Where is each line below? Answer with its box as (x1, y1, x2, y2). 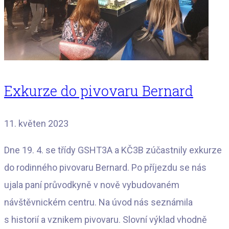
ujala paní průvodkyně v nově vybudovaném (4, 179, 179, 191)
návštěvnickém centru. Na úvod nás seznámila (4, 197, 193, 208)
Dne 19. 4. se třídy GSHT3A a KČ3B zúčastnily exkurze (4, 145, 222, 156)
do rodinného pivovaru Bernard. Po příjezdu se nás (4, 162, 207, 173)
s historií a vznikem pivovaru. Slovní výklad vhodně (4, 214, 207, 225)
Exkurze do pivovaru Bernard (4, 81, 193, 100)
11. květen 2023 (4, 118, 68, 129)
